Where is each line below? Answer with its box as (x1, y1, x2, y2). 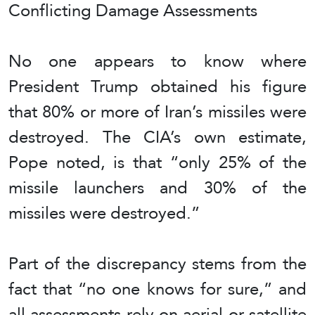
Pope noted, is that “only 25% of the (8, 146, 307, 178)
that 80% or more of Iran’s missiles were (8, 95, 307, 127)
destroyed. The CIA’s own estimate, (8, 120, 307, 153)
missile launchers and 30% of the (8, 171, 307, 203)
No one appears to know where (8, 44, 307, 77)
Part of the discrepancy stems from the (8, 247, 307, 279)
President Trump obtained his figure (8, 70, 307, 102)
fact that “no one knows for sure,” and (8, 272, 307, 304)
